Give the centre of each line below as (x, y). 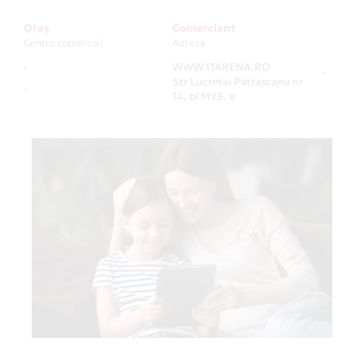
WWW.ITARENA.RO (221, 67)
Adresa (189, 43)
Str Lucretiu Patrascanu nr (238, 81)
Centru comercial (63, 43)
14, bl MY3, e (204, 96)
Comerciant (204, 28)
